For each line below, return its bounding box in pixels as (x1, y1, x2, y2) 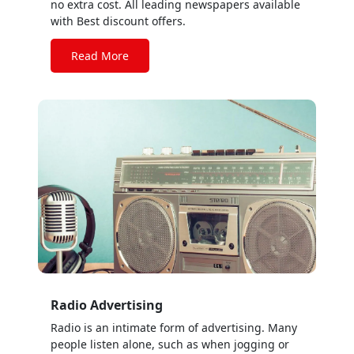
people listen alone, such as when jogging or (51, 337, 289, 352)
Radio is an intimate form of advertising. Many (51, 320, 297, 335)
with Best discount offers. (51, 13, 186, 28)
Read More (71, 48, 129, 63)
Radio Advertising (51, 296, 163, 314)
